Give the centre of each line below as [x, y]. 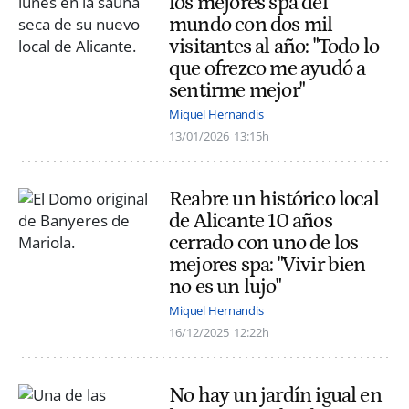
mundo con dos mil [251, 24]
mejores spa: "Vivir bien [267, 265]
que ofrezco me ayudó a [267, 68]
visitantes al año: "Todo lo [274, 46]
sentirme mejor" [236, 90]
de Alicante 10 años [251, 221]
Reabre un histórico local [274, 199]
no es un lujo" [225, 287]
